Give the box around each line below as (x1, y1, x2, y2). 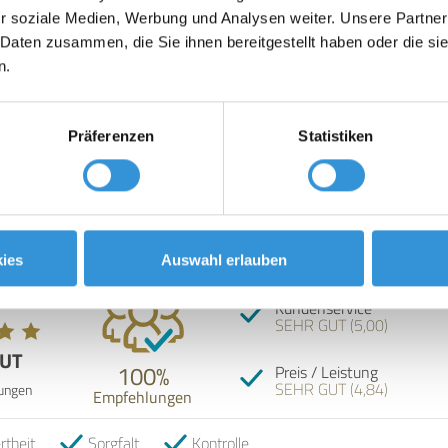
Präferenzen (67, 127, 155, 145)
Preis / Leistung (274, 361, 378, 383)
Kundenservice (274, 297, 372, 319)
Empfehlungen (93, 386, 193, 408)
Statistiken (298, 127, 374, 145)
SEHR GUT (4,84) (274, 378, 388, 400)
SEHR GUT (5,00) (274, 314, 388, 336)
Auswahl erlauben (161, 251, 287, 269)
